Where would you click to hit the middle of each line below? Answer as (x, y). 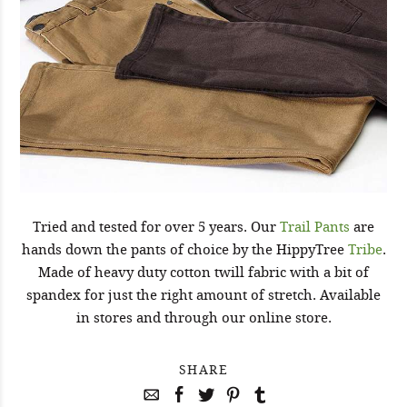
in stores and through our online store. (203, 318)
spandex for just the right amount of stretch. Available (203, 295)
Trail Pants (315, 227)
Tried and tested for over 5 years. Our (156, 227)
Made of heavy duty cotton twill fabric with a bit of (203, 272)
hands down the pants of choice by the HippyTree (184, 249)
